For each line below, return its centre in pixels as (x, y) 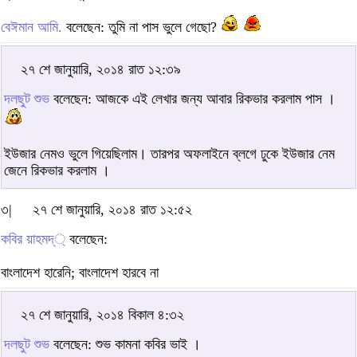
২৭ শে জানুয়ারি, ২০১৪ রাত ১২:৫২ (112, 209)
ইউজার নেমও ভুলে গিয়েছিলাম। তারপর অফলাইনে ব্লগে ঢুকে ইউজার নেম (169, 153)
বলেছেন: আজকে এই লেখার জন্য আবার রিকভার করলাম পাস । (192, 98)
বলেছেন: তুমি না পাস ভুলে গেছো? (141, 27)
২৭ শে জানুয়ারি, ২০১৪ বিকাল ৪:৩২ (102, 314)
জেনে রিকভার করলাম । (57, 170)
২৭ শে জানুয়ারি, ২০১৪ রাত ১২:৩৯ (101, 69)
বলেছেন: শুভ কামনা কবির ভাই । (125, 344)
